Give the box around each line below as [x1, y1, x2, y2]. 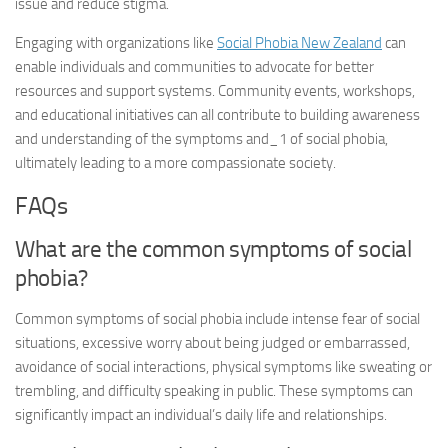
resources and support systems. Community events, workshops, [15, 82, 415, 100]
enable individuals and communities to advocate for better [15, 58, 374, 76]
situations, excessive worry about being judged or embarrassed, [15, 334, 410, 352]
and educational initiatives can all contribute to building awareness [15, 106, 420, 124]
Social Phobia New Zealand [217, 34, 382, 52]
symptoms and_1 [175, 130, 287, 148]
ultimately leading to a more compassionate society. [15, 154, 336, 172]
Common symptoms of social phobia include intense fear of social [15, 310, 420, 328]
